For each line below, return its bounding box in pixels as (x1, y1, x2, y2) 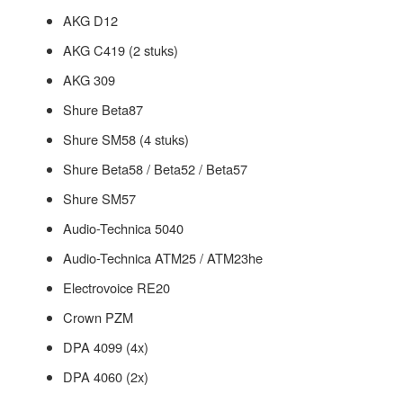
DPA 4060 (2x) (63, 367, 148, 387)
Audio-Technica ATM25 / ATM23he (63, 248, 263, 268)
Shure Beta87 (63, 100, 143, 120)
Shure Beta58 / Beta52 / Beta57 (63, 159, 247, 179)
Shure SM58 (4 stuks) (63, 130, 189, 149)
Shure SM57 (63, 189, 136, 209)
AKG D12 (63, 11, 118, 31)
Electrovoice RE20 (63, 278, 170, 298)
